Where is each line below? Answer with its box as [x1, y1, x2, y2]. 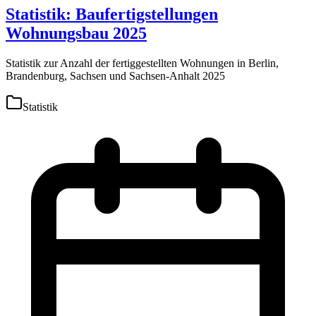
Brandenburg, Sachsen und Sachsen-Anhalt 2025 [6, 69, 225, 82]
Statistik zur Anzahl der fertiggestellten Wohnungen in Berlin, [6, 56, 279, 69]
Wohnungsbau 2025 [6, 23, 147, 42]
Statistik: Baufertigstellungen [6, 4, 218, 23]
